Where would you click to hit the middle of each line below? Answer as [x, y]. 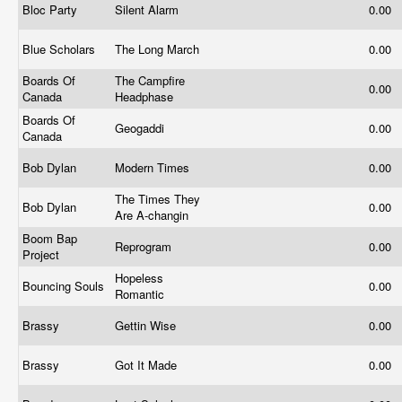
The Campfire [150, 80]
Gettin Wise [147, 325]
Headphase [146, 96]
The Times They [157, 199]
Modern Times [154, 167]
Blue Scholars [61, 49]
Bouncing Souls [65, 286]
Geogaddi [141, 128]
